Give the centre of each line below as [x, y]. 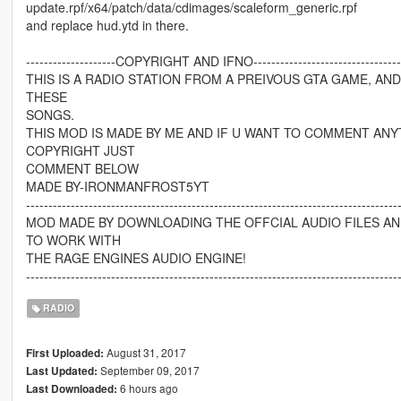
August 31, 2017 [145, 352]
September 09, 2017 [148, 370]
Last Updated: [61, 371]
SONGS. [50, 114]
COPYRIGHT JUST [80, 150]
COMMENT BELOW [82, 168]
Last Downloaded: [71, 388]
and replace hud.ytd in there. [107, 25]
